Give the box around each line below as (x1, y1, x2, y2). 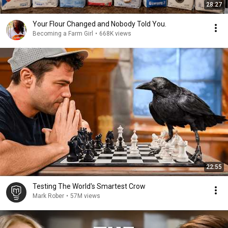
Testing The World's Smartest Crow (33, 182, 146, 190)
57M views (70, 192, 100, 199)
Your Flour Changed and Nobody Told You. (33, 20, 166, 28)
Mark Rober (33, 192, 64, 199)
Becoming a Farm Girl (33, 30, 93, 37)
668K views (99, 30, 131, 37)
